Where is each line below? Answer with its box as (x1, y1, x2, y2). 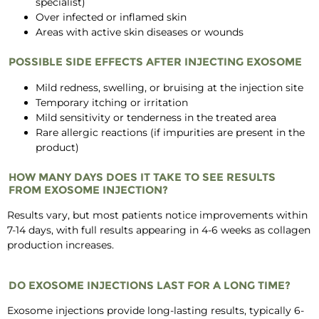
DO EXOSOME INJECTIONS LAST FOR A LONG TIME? (9, 278, 291, 292)
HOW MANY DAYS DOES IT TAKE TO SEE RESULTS (9, 169, 276, 184)
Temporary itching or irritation (36, 95, 188, 109)
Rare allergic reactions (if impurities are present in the (36, 125, 305, 139)
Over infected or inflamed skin (36, 11, 187, 24)
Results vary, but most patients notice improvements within (7, 209, 308, 222)
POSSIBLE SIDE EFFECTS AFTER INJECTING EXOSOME (9, 55, 302, 69)
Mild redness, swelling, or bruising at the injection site (36, 80, 303, 94)
